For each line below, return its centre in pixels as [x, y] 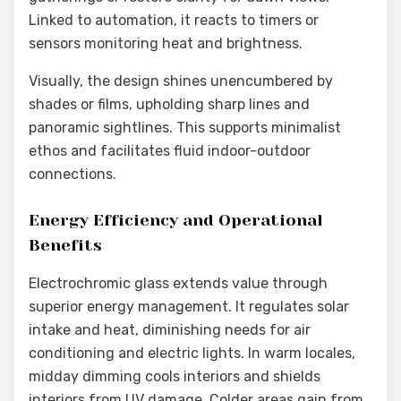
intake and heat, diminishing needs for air [170, 330]
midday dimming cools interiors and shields [175, 376]
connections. [73, 174]
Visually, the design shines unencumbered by [181, 81]
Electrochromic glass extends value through [178, 283]
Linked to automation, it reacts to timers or [174, 20]
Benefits [65, 245]
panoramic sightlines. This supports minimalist [185, 128]
